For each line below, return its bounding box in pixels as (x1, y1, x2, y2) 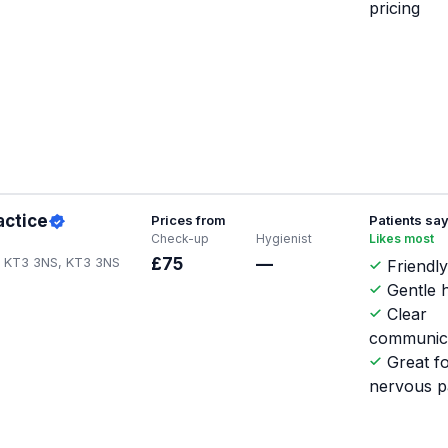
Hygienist (255, 231, 312, 247)
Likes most (369, 231, 435, 247)
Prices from (150, 212, 226, 229)
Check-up (150, 231, 209, 247)
